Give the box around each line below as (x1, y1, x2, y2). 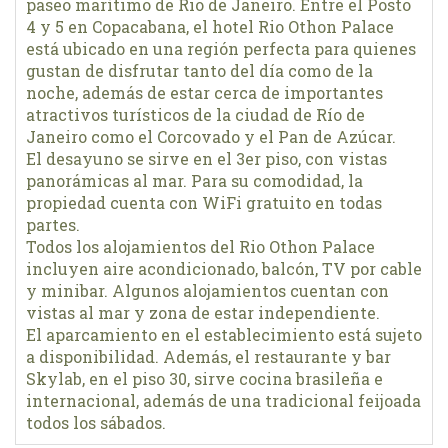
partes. (26, 213, 80, 235)
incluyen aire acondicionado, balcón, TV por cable (26, 257, 422, 279)
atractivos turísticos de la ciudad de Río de (26, 103, 365, 125)
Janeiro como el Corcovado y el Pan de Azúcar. (26, 125, 396, 147)
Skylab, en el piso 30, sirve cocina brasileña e (26, 367, 383, 389)
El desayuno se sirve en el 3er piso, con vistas (26, 147, 387, 169)
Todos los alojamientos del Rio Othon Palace (26, 235, 375, 257)
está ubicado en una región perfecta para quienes (26, 37, 416, 59)
